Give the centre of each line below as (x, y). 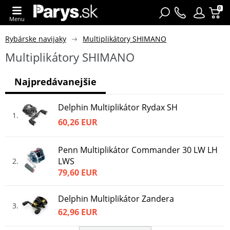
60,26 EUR (78, 122)
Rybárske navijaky (36, 39)
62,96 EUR (78, 212)
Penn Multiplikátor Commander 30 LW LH (138, 150)
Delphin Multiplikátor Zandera (116, 198)
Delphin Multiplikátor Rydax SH (118, 107)
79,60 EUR (78, 172)
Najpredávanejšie (55, 81)
